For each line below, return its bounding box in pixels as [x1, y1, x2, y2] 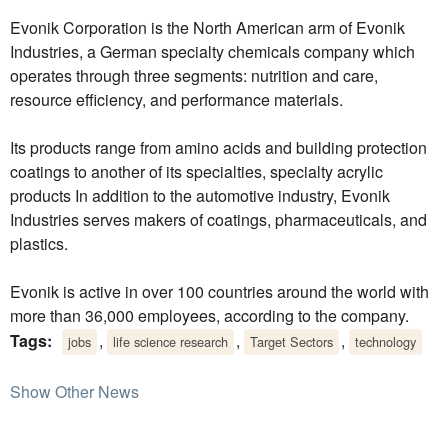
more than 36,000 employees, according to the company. [10, 304, 409, 328]
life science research [113, 332, 228, 352]
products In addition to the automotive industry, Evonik [10, 184, 390, 208]
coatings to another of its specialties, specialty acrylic [10, 160, 383, 184]
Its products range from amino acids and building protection [10, 136, 427, 160]
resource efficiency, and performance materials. [10, 88, 343, 112]
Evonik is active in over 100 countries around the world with [10, 280, 429, 304]
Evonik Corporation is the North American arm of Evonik [10, 16, 405, 40]
